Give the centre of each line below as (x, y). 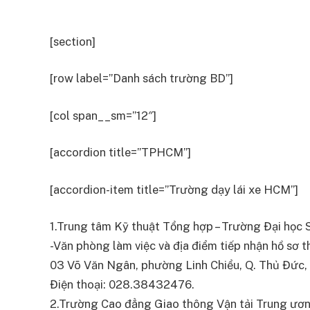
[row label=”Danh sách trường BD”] (142, 79)
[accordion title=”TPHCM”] (120, 153)
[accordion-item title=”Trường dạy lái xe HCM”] (174, 189)
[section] (73, 41)
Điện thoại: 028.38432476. (122, 285)
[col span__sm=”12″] (103, 115)
